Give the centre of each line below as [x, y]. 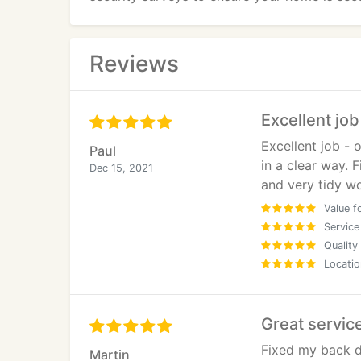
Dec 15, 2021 [121, 168]
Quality [341, 245]
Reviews [134, 64]
